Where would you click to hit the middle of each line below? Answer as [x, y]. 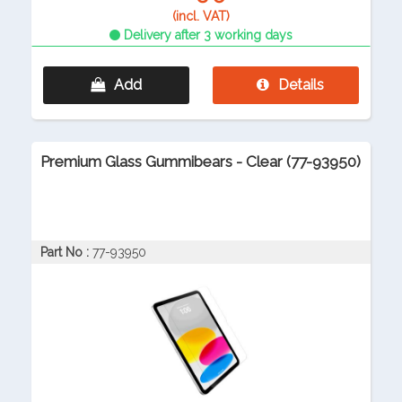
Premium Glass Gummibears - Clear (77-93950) [201, 162]
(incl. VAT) [201, 17]
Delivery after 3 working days [206, 35]
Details [301, 85]
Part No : [65, 253]
